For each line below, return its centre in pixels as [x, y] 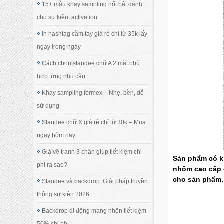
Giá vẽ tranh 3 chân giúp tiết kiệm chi [92, 152]
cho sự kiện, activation [67, 17]
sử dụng [48, 106]
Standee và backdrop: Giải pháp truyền [95, 181]
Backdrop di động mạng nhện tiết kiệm [94, 211]
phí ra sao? [52, 165]
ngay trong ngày [59, 47]
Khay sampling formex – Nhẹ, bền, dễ [93, 93]
